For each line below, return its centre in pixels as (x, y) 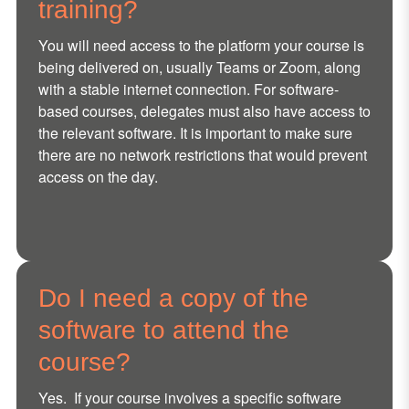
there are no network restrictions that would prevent (202, 155)
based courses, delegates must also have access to (204, 111)
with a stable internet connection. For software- (188, 89)
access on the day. (98, 177)
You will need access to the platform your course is (201, 46)
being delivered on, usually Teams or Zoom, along (199, 68)
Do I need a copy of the (173, 299)
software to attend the (163, 330)
